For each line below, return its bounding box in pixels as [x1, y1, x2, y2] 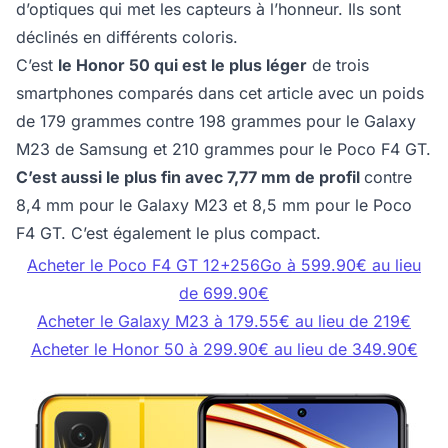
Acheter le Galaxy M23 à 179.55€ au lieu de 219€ [37, 311, 411, 332]
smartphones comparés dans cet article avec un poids [16, 83, 424, 104]
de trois [307, 55, 369, 76]
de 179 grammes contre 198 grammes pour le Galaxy [16, 111, 416, 132]
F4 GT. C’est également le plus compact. [16, 223, 326, 244]
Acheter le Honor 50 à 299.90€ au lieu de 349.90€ [30, 339, 418, 360]
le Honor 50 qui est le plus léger [58, 55, 307, 76]
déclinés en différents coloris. [16, 27, 243, 48]
